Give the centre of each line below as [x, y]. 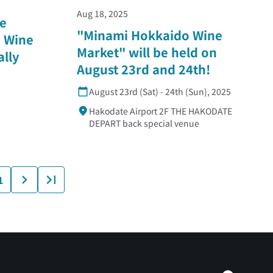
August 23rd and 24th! [144, 69]
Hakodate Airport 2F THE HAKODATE [161, 111]
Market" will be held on [147, 52]
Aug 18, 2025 [102, 13]
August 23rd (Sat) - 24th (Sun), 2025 [160, 91]
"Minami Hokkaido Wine [150, 35]
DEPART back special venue [144, 123]
